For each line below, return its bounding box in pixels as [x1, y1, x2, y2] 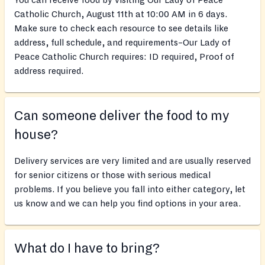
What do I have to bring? [14, 241, 160, 256]
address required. [14, 66, 83, 76]
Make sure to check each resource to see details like [14, 24, 228, 34]
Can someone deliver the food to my [14, 109, 230, 124]
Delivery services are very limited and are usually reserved [14, 156, 251, 166]
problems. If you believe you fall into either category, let [14, 185, 245, 195]
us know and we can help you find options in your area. [14, 199, 241, 209]
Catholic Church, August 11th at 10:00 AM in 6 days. [14, 9, 227, 20]
